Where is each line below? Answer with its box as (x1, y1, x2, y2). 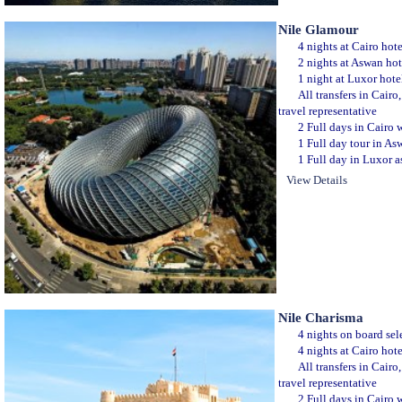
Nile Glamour (278, 22, 359, 37)
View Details (286, 173, 347, 187)
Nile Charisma (278, 310, 363, 325)
